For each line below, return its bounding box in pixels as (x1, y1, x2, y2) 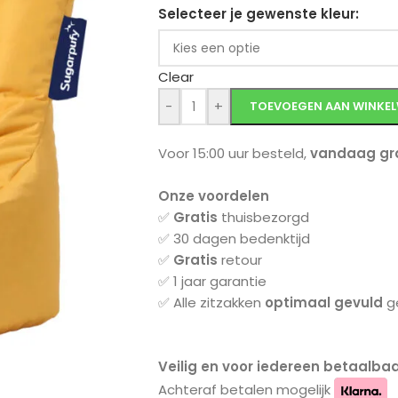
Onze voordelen (157, 187, 269, 205)
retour (217, 251, 262, 269)
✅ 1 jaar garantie (157, 272, 267, 291)
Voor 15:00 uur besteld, (157, 144, 310, 163)
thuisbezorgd (217, 208, 309, 227)
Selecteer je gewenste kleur (157, 4, 355, 23)
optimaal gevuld (264, 293, 383, 312)
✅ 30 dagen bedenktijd (157, 229, 310, 248)
